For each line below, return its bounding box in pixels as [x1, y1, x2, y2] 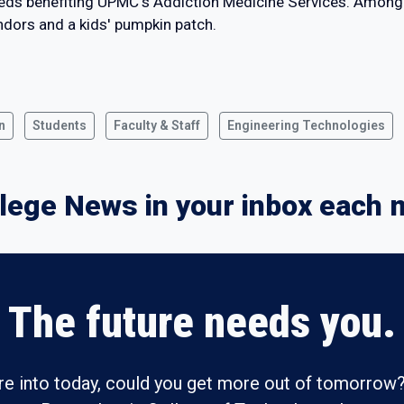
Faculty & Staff [114, 118, 200, 133]
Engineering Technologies [227, 118, 385, 133]
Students [32, 118, 87, 133]
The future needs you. [8, 297, 396, 349]
